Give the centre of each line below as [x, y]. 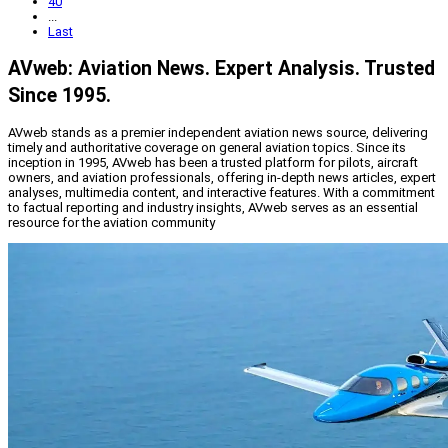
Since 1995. [59, 96]
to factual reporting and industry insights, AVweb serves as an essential [213, 208]
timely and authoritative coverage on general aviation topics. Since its [207, 148]
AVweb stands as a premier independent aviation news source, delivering [218, 133]
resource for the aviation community [111, 223]
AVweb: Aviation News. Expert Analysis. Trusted [221, 69]
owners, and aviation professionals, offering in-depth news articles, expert [222, 178]
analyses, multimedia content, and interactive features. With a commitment [221, 193]
